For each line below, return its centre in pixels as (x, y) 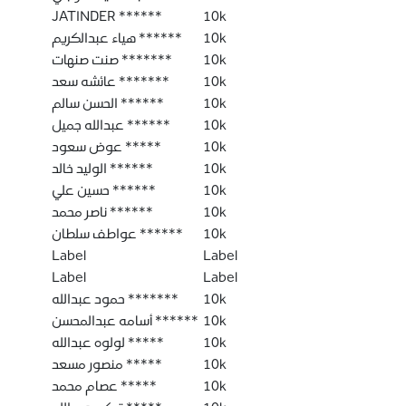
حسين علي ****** (132, 190)
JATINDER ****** (106, 16)
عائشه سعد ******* (142, 81)
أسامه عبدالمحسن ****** (175, 320)
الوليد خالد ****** (130, 168)
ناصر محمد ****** (130, 212)
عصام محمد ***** (137, 386)
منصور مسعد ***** (142, 364)
